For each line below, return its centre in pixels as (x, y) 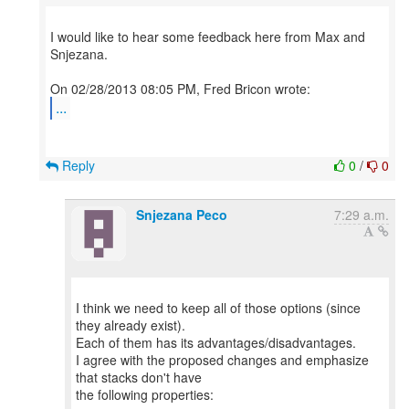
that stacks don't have (139, 377)
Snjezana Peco (182, 215)
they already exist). (131, 325)
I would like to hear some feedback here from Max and (208, 37)
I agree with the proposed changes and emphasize (222, 360)
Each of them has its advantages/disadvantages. (216, 342)
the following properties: (145, 394)
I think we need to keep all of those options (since (218, 308)
